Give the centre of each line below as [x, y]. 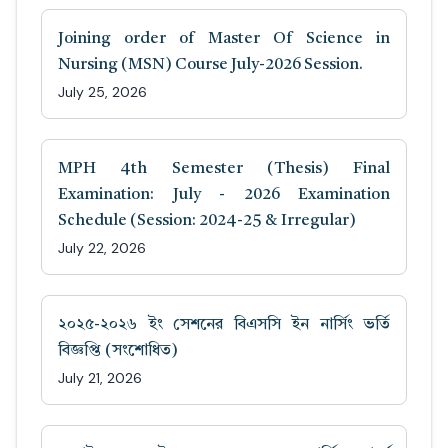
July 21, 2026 [100, 378]
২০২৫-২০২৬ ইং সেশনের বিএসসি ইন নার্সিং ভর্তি [224, 325]
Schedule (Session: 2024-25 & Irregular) [207, 221]
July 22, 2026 [102, 248]
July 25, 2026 [102, 92]
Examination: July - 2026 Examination [224, 195]
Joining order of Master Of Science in [224, 39]
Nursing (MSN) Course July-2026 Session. [210, 65]
